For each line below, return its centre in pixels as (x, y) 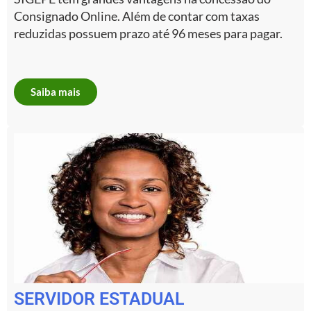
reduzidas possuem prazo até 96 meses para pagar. (148, 33)
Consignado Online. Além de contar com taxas (137, 16)
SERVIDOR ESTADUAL (99, 299)
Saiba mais (56, 91)
